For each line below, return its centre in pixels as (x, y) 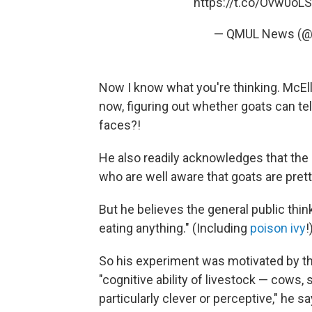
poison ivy (278, 228)
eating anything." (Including (174, 228)
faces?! (120, 125)
